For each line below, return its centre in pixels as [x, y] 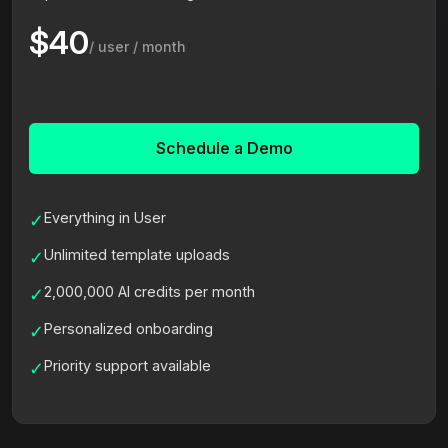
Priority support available [127, 365]
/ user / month [137, 46]
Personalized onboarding [128, 328]
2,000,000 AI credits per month [149, 291]
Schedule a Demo [224, 147]
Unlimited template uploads [137, 254]
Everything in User [105, 217]
